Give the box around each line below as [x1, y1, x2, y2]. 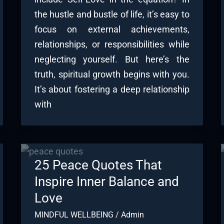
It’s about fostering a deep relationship [34, 84, 189, 95]
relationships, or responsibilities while [34, 39, 189, 50]
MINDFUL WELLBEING [34, 210, 113, 220]
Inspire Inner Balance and [34, 174, 179, 189]
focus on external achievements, [34, 24, 189, 35]
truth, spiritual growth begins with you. [34, 69, 189, 80]
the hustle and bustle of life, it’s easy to [34, 9, 189, 20]
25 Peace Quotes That [34, 157, 162, 173]
